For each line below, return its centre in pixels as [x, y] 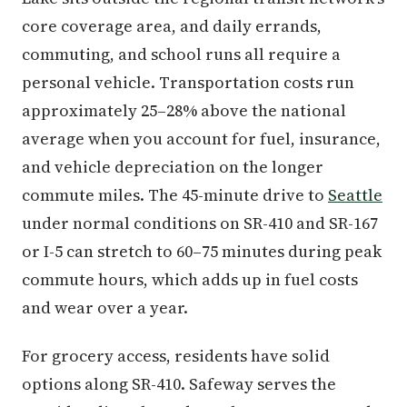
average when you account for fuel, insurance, [201, 139]
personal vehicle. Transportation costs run [188, 82]
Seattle [355, 195]
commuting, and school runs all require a [181, 54]
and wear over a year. [105, 308]
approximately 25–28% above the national [184, 110]
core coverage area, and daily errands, [172, 26]
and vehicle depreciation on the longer [173, 167]
